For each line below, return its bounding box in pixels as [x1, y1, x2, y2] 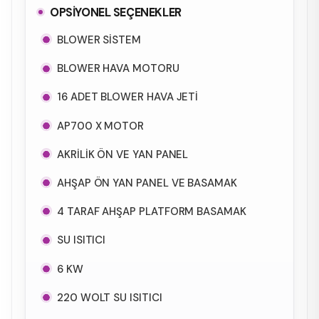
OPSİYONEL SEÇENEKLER [50, 5, 182, 21]
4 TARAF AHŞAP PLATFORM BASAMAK [57, 204, 246, 219]
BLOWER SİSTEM [57, 33, 142, 48]
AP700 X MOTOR [57, 118, 145, 133]
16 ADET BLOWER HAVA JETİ [57, 90, 199, 105]
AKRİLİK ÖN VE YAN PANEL [57, 147, 189, 162]
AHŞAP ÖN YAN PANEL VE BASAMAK [57, 176, 237, 190]
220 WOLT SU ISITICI [57, 290, 162, 305]
